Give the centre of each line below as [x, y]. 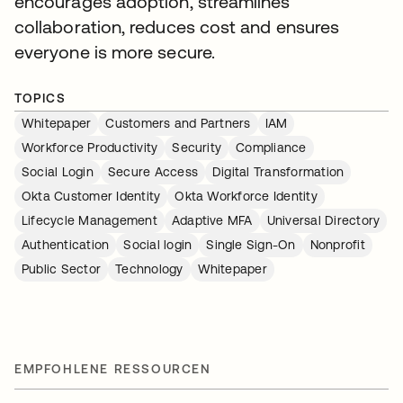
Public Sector [62, 269]
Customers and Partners [178, 123]
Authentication [66, 245]
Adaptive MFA [212, 220]
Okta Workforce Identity [246, 196]
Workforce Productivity [90, 148]
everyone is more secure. [115, 52]
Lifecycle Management [90, 220]
